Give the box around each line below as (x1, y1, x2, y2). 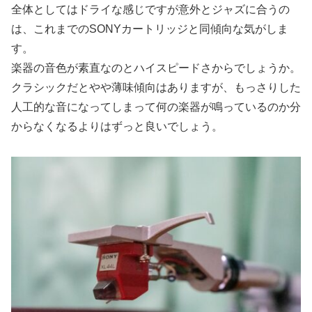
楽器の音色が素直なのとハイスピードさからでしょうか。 (11, 62, 301, 75)
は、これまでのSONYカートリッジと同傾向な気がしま (11, 23, 288, 36)
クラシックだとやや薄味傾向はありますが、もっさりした (11, 81, 301, 94)
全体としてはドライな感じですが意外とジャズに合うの (11, 3, 290, 16)
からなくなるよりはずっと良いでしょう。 (11, 120, 223, 133)
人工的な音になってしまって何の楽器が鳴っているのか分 (11, 101, 301, 114)
